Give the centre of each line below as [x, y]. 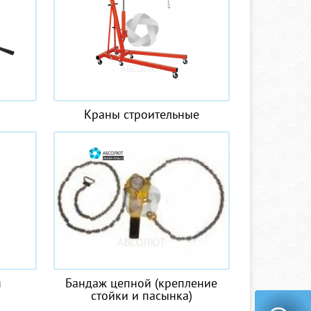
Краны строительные [141, 114]
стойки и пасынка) [141, 295]
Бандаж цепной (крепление [142, 283]
